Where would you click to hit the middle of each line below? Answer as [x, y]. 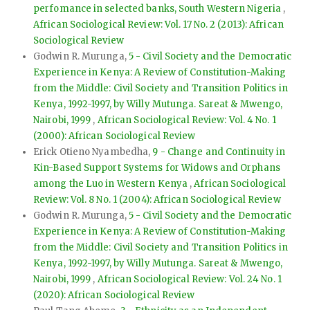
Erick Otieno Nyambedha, [93, 152]
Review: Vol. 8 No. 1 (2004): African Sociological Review [157, 200]
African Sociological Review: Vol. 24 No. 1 [189, 280]
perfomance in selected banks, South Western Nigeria [158, 9]
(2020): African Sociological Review [114, 295]
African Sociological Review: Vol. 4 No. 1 [186, 120]
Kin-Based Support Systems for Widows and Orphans [157, 168]
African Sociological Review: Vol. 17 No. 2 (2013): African [158, 25]
